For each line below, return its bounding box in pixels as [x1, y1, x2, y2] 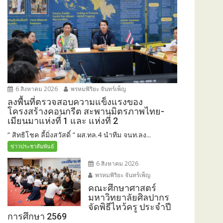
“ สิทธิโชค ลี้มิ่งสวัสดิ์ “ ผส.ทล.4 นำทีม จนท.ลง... [7, 129, 151, 139]
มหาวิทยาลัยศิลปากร [88, 192, 169, 203]
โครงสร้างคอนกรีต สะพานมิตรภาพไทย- [7, 106, 164, 116]
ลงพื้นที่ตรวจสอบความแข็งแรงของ [7, 96, 143, 107]
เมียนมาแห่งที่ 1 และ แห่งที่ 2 [7, 115, 118, 126]
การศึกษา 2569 [7, 211, 69, 222]
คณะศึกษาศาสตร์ [88, 182, 156, 193]
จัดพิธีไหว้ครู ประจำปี [88, 201, 171, 212]
